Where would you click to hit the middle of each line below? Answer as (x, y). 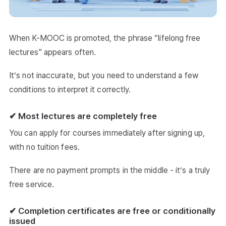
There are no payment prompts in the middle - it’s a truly (110, 171)
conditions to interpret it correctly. (70, 90)
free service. (32, 185)
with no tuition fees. (44, 147)
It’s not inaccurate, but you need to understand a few (104, 76)
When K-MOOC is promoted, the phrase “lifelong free (105, 38)
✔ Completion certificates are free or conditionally (112, 211)
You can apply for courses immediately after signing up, (107, 133)
